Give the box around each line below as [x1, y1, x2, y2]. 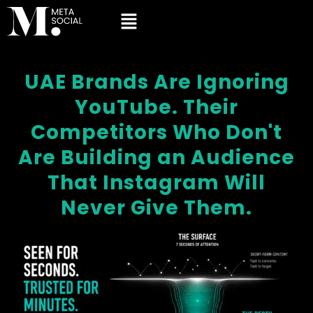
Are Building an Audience [18, 144, 295, 171]
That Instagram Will [48, 169, 265, 196]
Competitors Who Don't [31, 119, 282, 146]
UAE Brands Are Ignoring [24, 68, 289, 96]
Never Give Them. [61, 194, 252, 221]
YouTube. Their [75, 94, 238, 121]
